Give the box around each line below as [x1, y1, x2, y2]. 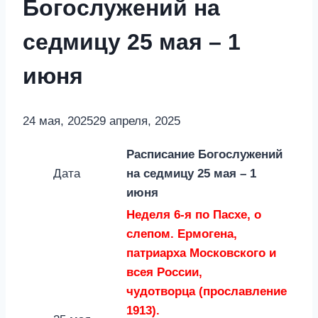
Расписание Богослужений [126, 148, 283, 162]
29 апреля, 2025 [93, 114, 180, 128]
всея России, [126, 265, 202, 280]
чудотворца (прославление [126, 285, 287, 299]
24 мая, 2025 [23, 114, 93, 128]
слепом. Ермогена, [126, 227, 237, 241]
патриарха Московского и [126, 246, 276, 261]
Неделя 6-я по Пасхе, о [126, 208, 261, 222]
